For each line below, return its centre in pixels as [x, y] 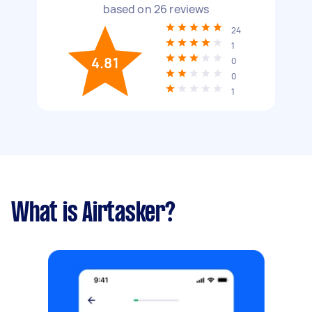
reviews [188, 9]
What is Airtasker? [93, 214]
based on [128, 9]
